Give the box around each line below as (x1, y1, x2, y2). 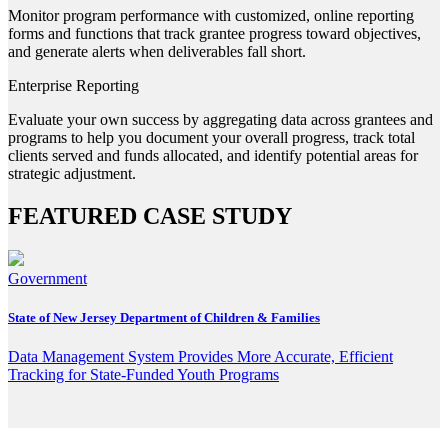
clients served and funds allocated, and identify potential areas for (8, 147, 418, 165)
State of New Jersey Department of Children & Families (8, 310, 320, 326)
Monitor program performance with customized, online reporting (8, 7, 414, 25)
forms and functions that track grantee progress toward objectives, (8, 25, 421, 43)
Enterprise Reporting (8, 77, 139, 95)
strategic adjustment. (8, 165, 136, 183)
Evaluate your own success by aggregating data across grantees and (8, 111, 433, 129)
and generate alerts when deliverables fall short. (8, 43, 306, 61)
